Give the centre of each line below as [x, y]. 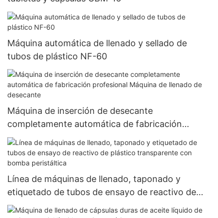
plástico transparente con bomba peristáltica [100, 205]
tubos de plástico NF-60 [57, 56]
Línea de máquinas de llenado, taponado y [94, 179]
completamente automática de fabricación [95, 124]
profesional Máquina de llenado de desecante [100, 137]
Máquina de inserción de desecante [80, 111]
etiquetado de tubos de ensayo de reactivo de [102, 192]
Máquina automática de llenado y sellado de [97, 43]
